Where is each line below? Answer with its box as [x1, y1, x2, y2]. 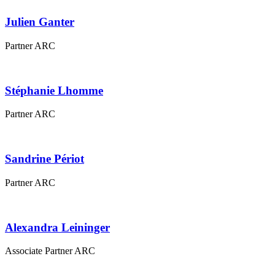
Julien [5, 15, 36, 29]
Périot [54, 152, 84, 166]
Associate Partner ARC [5, 246, 95, 257]
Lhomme [58, 83, 103, 97]
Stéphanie [5, 83, 55, 97]
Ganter [39, 15, 74, 29]
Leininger [61, 220, 110, 234]
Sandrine [5, 152, 51, 166]
